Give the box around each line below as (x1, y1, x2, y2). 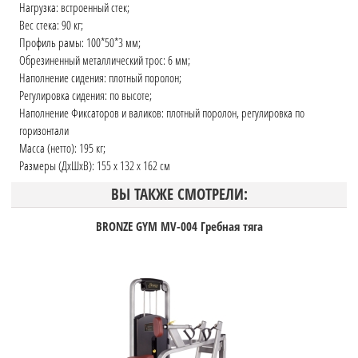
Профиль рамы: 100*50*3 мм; (18, 34, 141, 52)
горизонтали (18, 121, 69, 140)
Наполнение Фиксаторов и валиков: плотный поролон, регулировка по (18, 104, 304, 122)
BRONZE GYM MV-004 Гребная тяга (95, 217, 263, 234)
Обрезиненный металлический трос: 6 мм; (18, 51, 190, 70)
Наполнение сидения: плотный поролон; (18, 69, 181, 87)
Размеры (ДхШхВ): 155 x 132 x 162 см (18, 157, 170, 175)
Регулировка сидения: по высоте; (18, 86, 152, 105)
